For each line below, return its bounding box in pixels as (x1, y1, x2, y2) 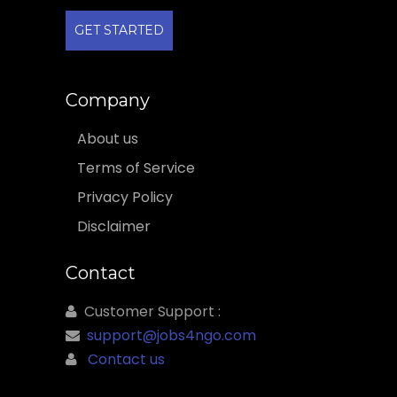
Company (66, 90, 150, 112)
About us (77, 128, 138, 150)
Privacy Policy (77, 187, 173, 208)
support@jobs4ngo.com (87, 325, 256, 346)
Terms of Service (77, 158, 195, 179)
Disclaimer (77, 216, 151, 237)
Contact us (88, 349, 165, 370)
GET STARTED (74, 22, 164, 39)
